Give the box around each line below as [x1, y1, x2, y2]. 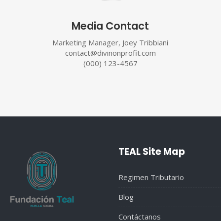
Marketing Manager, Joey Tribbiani [52, 37, 169, 48]
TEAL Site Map [118, 145, 185, 159]
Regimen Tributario [118, 172, 184, 183]
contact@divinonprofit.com [65, 48, 156, 58]
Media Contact [72, 19, 149, 34]
